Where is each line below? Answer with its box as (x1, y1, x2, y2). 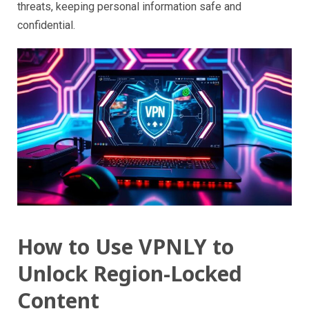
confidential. (17, 19, 75, 32)
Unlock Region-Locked (17, 259, 242, 288)
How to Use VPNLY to (17, 232, 234, 261)
